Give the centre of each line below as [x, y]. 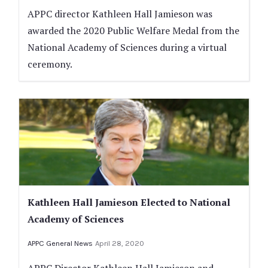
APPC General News [60, 243]
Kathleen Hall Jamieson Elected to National [129, 202]
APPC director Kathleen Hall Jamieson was [120, 13]
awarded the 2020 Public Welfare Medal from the [133, 30]
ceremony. [50, 64]
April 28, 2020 [120, 243]
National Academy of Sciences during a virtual [127, 47]
